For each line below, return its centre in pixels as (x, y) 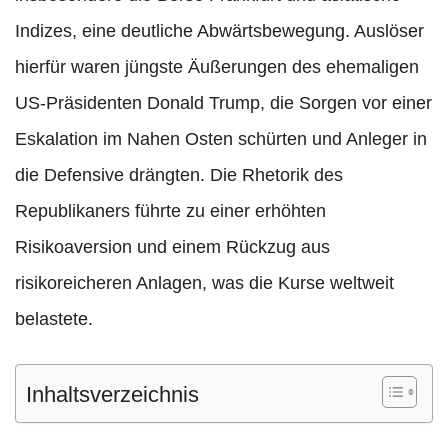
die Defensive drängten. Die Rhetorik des (179, 175)
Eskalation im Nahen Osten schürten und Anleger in (221, 139)
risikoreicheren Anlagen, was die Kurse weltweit (204, 283)
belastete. (54, 319)
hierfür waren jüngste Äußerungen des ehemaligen (217, 67)
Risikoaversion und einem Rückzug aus (172, 247)
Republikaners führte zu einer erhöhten (170, 211)
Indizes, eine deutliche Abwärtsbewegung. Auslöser (219, 31)
